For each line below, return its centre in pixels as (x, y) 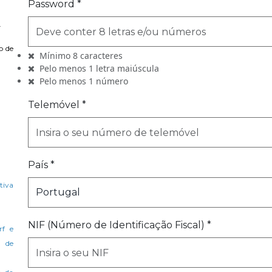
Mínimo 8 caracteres (81, 56)
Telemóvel (54, 105)
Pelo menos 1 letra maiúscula (99, 68)
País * (41, 165)
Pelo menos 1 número (84, 81)
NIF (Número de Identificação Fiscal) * (120, 225)
